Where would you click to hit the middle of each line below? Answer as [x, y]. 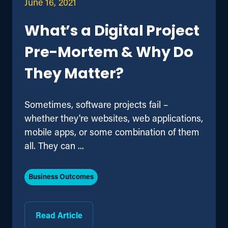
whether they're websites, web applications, [114, 118]
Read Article [59, 215]
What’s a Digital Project [112, 32]
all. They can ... [54, 145]
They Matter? [74, 74]
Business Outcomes [61, 176]
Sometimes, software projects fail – [96, 104]
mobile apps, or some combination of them [112, 132]
